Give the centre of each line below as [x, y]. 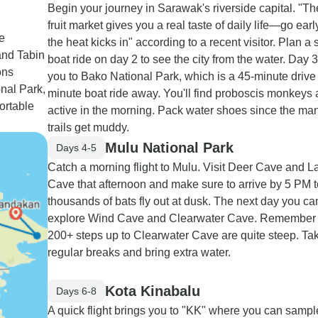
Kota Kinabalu [153, 291]
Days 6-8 [76, 291]
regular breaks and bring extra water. [139, 252]
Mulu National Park [169, 147]
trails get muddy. [88, 127]
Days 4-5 [76, 147]
